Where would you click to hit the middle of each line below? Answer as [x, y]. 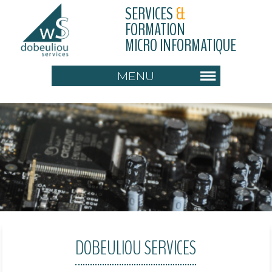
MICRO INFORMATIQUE [181, 46]
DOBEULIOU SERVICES [136, 248]
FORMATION [155, 30]
